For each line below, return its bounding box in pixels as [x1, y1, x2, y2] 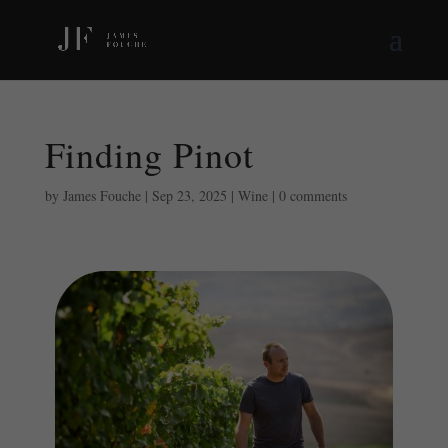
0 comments [278, 186, 347, 205]
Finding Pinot [44, 130, 254, 178]
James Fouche [62, 186, 141, 205]
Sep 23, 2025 [151, 186, 227, 205]
